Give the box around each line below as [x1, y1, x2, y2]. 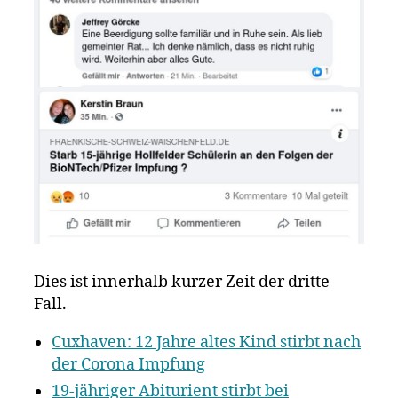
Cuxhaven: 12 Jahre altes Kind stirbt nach [52, 332, 361, 354]
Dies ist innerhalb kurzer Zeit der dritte [34, 272, 330, 293]
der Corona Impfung [52, 354, 205, 376]
